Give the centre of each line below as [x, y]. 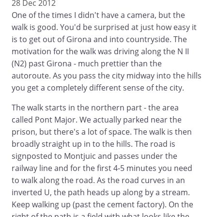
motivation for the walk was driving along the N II [100, 52]
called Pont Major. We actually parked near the [97, 120]
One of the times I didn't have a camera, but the [98, 15]
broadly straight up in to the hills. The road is [93, 144]
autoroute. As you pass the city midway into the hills [107, 76]
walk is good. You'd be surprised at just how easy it [104, 27]
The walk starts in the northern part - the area [95, 108]
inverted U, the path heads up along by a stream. [101, 193]
